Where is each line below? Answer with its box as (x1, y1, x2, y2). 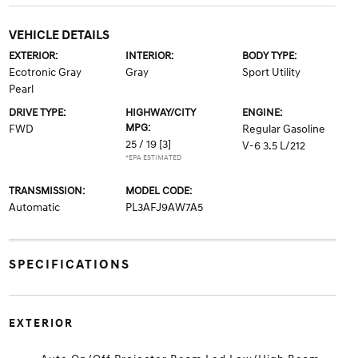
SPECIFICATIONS (8, 256, 130, 272)
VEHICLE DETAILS (8, 26, 109, 43)
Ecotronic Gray (8, 65, 82, 79)
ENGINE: (242, 105, 283, 119)
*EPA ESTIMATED (125, 153, 181, 162)
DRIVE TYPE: (8, 105, 66, 119)
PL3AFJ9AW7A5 (125, 200, 203, 214)
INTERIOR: (125, 49, 173, 62)
